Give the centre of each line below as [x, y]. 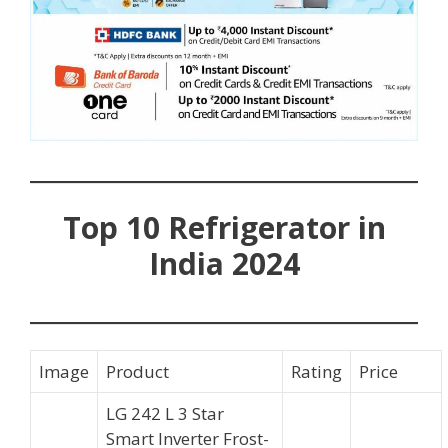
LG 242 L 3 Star [165, 414]
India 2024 [224, 263]
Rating [316, 372]
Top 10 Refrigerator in [224, 227]
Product [137, 372]
